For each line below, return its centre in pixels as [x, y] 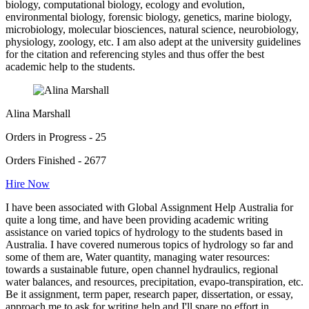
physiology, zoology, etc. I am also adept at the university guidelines [153, 42]
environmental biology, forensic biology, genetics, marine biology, [149, 17]
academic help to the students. [70, 67]
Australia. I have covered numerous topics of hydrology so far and [149, 245]
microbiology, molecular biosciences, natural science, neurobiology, [152, 30]
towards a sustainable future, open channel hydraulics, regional [142, 270]
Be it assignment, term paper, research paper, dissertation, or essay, [149, 295]
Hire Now [28, 184]
